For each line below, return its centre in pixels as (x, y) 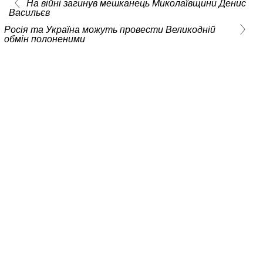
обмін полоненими (45, 39)
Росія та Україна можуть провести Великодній (110, 30)
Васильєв (29, 13)
